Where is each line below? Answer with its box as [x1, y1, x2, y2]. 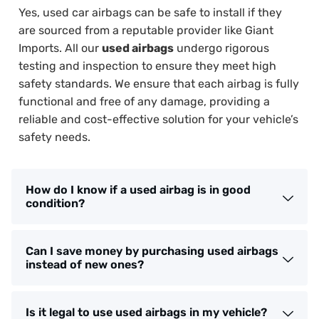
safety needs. [19, 130, 90, 144]
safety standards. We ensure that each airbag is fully [19, 76, 299, 90]
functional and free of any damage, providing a [19, 94, 270, 108]
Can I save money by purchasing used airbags [26, 244, 278, 258]
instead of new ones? [26, 258, 144, 272]
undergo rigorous [174, 41, 269, 55]
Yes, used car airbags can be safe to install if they [19, 5, 282, 19]
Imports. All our [19, 41, 102, 55]
